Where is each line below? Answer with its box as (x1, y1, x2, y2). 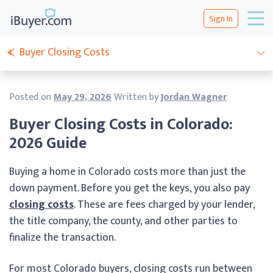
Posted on (9, 89, 54, 105)
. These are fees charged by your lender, (74, 195, 255, 214)
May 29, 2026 (54, 89, 112, 105)
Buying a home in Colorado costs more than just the (9, 162, 246, 181)
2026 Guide (9, 130, 87, 157)
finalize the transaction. (9, 228, 116, 247)
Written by (112, 89, 161, 105)
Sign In (209, 11, 233, 26)
